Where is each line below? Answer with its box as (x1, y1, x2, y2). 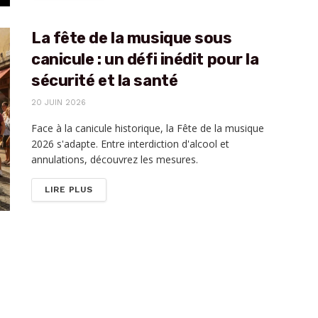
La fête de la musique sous (31, 28, 232, 48)
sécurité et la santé (31, 71, 178, 91)
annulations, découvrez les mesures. (31, 153, 198, 167)
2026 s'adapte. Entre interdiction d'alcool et (31, 137, 229, 151)
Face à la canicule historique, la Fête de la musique (31, 121, 264, 136)
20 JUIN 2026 (31, 98, 86, 108)
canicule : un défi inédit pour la (31, 50, 259, 70)
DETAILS (92, 184, 131, 194)
